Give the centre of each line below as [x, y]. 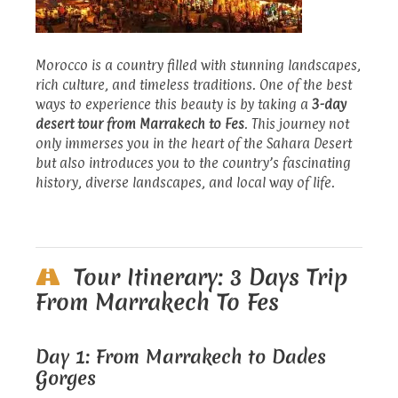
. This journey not [297, 123]
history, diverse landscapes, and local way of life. [185, 182]
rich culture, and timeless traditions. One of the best [194, 84]
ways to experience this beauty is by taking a [174, 104]
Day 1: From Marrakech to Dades [181, 356]
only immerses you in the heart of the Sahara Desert [194, 143]
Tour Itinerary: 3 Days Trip [211, 277]
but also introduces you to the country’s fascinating [193, 163]
